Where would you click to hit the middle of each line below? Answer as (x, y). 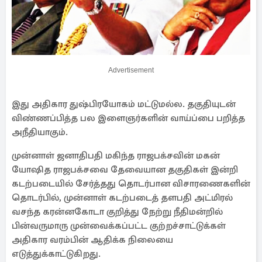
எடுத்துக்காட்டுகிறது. (56, 254)
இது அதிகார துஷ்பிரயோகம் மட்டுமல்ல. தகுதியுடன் (124, 104)
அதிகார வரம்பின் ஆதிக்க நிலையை (92, 240)
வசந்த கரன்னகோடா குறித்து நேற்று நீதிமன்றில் (117, 212)
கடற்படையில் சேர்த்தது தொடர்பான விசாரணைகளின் (131, 184)
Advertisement (131, 70)
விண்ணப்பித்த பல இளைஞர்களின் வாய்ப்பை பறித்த (128, 118)
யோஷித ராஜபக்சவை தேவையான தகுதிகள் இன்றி (125, 170)
